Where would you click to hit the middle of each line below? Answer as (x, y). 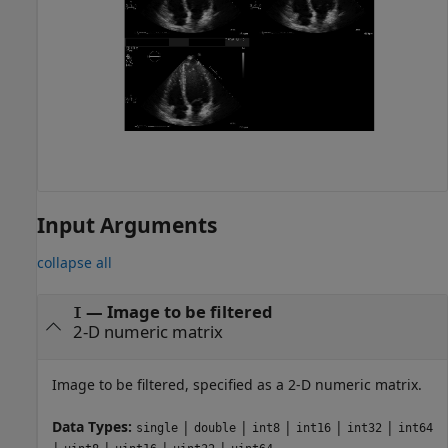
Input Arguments (127, 225)
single (157, 427)
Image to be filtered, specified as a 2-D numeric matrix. (237, 384)
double (215, 427)
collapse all (74, 262)
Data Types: (94, 426)
